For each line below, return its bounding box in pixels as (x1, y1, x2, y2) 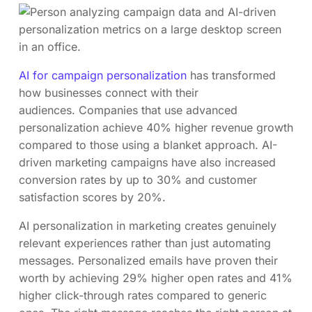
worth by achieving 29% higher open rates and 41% (19, 271, 292, 285)
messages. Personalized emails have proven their (19, 253, 278, 267)
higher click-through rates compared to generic (19, 288, 267, 302)
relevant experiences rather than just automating (19, 236, 271, 250)
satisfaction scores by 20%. (19, 190, 166, 204)
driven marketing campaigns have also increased (19, 155, 276, 169)
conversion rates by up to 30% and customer (19, 173, 257, 187)
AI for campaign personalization (19, 68, 187, 82)
